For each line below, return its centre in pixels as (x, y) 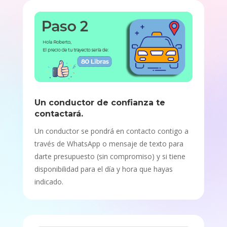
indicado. (49, 182)
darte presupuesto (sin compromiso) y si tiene (110, 157)
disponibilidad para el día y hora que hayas (103, 169)
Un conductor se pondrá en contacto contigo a (111, 131)
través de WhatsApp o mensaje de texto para (109, 144)
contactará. (59, 114)
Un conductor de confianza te (100, 103)
